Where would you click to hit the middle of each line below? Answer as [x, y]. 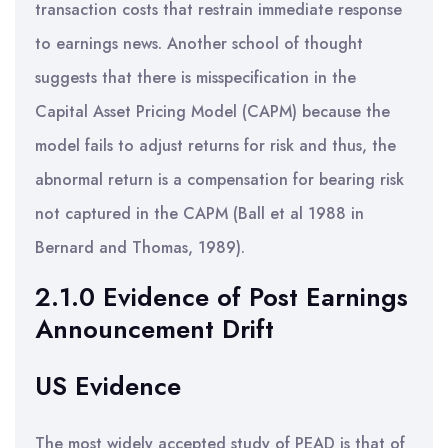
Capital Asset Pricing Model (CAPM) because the [212, 111]
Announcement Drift [154, 329]
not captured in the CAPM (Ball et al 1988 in [199, 213]
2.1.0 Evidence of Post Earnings [221, 297]
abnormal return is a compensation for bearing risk [219, 179]
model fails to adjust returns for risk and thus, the [215, 145]
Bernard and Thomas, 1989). [140, 247]
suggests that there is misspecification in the [195, 77]
